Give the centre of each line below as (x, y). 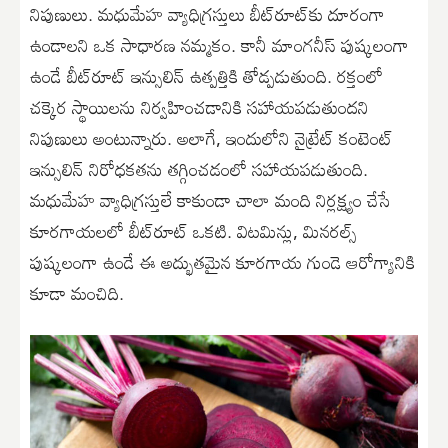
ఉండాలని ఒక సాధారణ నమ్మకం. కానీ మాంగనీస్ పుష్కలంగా (219, 44)
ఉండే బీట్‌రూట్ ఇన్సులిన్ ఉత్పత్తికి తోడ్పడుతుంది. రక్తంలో (206, 75)
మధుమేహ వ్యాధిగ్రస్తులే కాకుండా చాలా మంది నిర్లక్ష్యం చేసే (210, 199)
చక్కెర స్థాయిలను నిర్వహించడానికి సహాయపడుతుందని (199, 106)
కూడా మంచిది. (77, 292)
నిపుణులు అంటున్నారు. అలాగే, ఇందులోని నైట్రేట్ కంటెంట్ (211, 137)
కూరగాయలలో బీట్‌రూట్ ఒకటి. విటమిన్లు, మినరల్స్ (193, 230)
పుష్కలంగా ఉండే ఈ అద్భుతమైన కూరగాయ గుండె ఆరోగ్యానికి (222, 261)
